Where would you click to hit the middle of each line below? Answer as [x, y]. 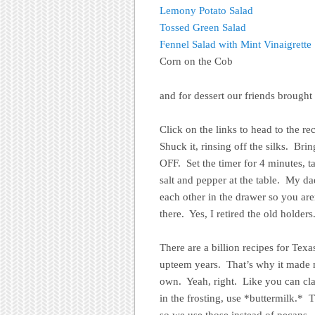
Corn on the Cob [196, 62]
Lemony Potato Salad [206, 11]
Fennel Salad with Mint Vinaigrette [236, 45]
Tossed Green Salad [203, 28]
